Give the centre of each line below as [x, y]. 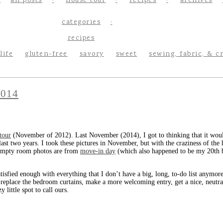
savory [92, 54]
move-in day [98, 151]
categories [81, 22]
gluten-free [46, 54]
